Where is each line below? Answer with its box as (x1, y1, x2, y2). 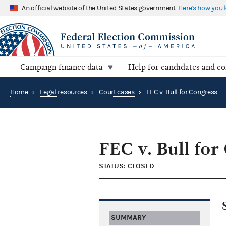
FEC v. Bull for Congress (146, 88, 218, 97)
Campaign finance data (20, 63, 103, 72)
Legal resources (40, 88, 87, 97)
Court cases (99, 88, 135, 97)
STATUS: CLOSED (99, 162, 154, 171)
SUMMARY (111, 213, 146, 222)
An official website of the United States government (22, 4, 176, 12)
